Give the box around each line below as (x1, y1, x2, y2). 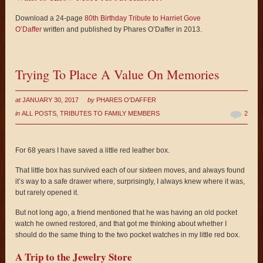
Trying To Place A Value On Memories (15, 66, 220, 83)
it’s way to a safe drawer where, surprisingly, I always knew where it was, (15, 177, 245, 186)
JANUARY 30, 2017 (22, 96, 79, 104)
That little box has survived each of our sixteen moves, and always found (15, 166, 245, 175)
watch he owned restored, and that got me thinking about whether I (15, 220, 227, 228)
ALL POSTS (22, 110, 57, 117)
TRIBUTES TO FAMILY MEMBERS (60, 110, 160, 117)
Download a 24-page (15, 14, 85, 23)
